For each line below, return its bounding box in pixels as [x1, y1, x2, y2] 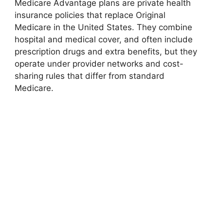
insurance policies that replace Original [15, 10, 165, 20]
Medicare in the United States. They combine [15, 22, 192, 32]
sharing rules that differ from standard [15, 71, 164, 81]
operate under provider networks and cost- [15, 59, 183, 69]
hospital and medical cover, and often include [15, 35, 193, 44]
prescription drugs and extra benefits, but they [15, 47, 197, 56]
